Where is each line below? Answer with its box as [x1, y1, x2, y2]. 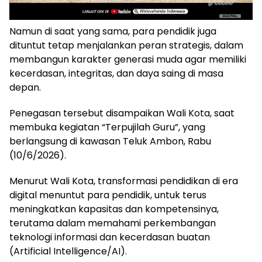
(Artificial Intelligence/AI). [9, 244, 127, 258]
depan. [9, 81, 41, 94]
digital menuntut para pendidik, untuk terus [9, 188, 206, 202]
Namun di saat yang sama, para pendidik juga [9, 25, 216, 38]
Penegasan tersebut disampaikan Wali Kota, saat [9, 106, 235, 120]
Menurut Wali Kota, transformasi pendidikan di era [9, 174, 238, 188]
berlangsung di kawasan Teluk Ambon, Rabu [9, 135, 211, 148]
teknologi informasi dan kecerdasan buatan [9, 230, 210, 244]
